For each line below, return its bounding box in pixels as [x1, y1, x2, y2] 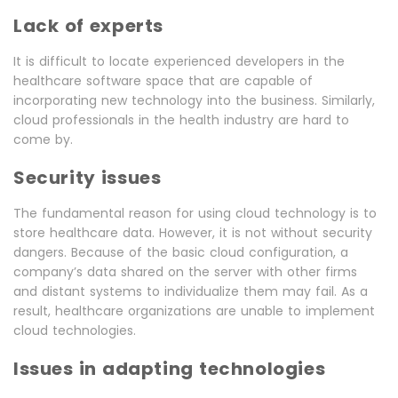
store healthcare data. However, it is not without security [13, 224, 372, 242]
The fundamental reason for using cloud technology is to [13, 204, 377, 222]
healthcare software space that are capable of [13, 72, 313, 90]
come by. [13, 131, 73, 148]
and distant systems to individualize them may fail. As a [13, 283, 368, 300]
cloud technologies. [13, 322, 136, 339]
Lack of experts [13, 13, 163, 38]
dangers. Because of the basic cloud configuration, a [13, 243, 348, 261]
